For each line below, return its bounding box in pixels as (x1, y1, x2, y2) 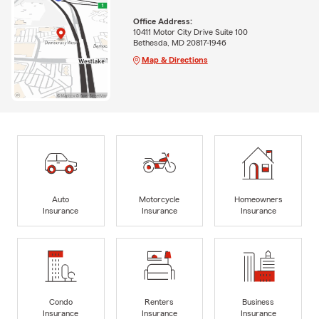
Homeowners (234, 194, 283, 204)
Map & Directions (141, 55, 208, 64)
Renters (145, 297, 174, 306)
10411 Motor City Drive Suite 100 (132, 27, 248, 36)
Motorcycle (139, 194, 180, 204)
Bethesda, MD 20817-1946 (132, 38, 226, 47)
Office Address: (132, 16, 192, 26)
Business (242, 297, 275, 306)
